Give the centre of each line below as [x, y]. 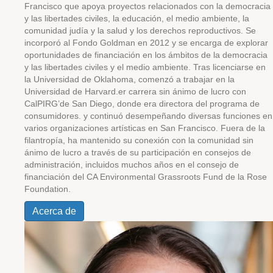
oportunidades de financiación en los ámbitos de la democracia [146, 55]
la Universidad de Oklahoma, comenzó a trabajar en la [129, 79]
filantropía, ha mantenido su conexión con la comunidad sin [139, 140]
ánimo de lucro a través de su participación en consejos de [138, 152]
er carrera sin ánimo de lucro [175, 91]
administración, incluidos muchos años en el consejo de [132, 165]
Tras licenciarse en [229, 67]
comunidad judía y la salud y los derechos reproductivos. [134, 30]
